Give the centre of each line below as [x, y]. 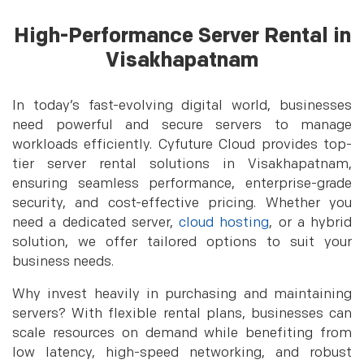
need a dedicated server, [95, 223]
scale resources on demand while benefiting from [182, 333]
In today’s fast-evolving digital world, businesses [182, 106]
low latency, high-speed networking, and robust [182, 353]
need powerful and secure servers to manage [182, 125]
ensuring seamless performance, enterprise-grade [182, 184]
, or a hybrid [310, 223]
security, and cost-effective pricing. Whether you [182, 203]
